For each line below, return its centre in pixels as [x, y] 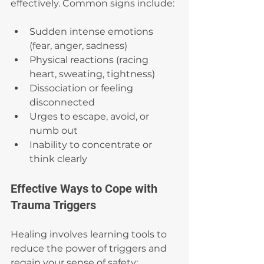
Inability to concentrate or [92, 145]
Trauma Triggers [53, 205]
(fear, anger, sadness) [78, 46]
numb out [54, 131]
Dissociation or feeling [82, 88]
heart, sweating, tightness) [92, 74]
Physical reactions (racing [90, 60]
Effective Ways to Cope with [85, 189]
